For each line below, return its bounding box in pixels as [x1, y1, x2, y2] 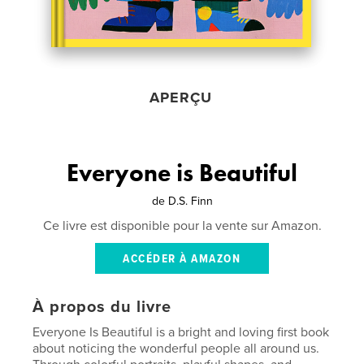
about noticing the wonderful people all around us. [32, 340, 320, 357]
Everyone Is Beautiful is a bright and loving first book [32, 324, 330, 340]
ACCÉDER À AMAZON [123, 251, 241, 267]
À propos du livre [32, 297, 172, 317]
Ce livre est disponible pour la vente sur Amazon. [42, 218, 322, 234]
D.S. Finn [167, 194, 213, 208]
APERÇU [149, 89, 213, 106]
